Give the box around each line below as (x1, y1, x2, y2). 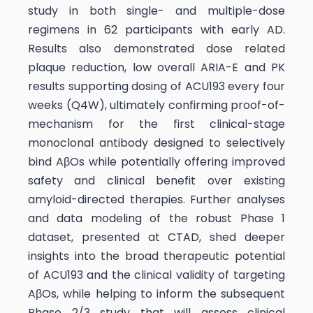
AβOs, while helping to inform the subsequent (28, 285, 285, 302)
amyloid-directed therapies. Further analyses (28, 191, 285, 208)
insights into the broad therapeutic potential (28, 247, 285, 264)
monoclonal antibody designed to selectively (28, 134, 285, 151)
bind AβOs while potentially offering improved (28, 153, 285, 170)
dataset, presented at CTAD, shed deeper (28, 228, 285, 245)
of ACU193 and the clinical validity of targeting (28, 266, 285, 283)
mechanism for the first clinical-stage (28, 115, 285, 132)
